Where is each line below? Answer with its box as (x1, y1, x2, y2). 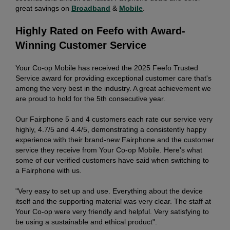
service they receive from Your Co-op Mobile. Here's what (15, 145, 202, 154)
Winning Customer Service (15, 39, 146, 51)
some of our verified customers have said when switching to (15, 156, 209, 164)
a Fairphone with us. (15, 166, 82, 175)
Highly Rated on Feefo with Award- (15, 25, 185, 36)
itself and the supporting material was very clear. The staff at (15, 197, 211, 205)
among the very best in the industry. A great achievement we (15, 84, 211, 92)
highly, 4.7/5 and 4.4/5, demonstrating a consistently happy (15, 125, 206, 133)
